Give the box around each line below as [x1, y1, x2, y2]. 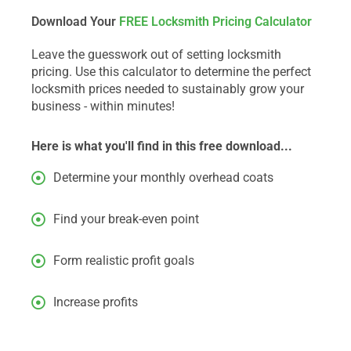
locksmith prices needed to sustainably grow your [31, 81, 304, 96]
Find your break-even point [52, 212, 199, 226]
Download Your [31, 14, 116, 29]
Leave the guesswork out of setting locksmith [31, 47, 281, 62]
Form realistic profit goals [52, 253, 194, 268]
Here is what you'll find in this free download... [31, 139, 292, 154]
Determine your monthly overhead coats [52, 170, 273, 185]
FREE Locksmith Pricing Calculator [116, 14, 312, 29]
